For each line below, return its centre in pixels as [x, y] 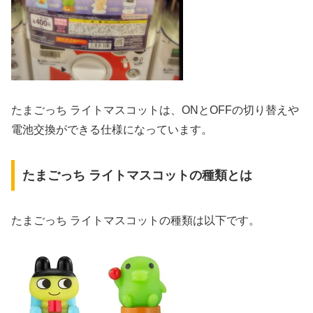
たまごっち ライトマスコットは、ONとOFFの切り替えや [155, 110]
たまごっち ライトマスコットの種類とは [137, 175]
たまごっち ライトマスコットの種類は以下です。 [136, 220]
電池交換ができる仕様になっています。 [112, 130]
